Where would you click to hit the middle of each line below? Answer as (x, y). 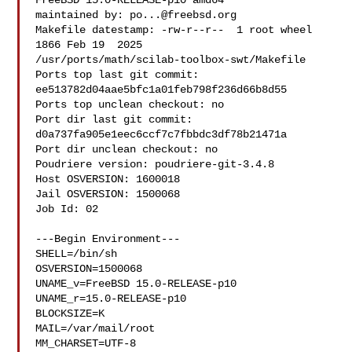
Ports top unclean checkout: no (130, 104)
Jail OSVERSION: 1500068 (108, 194)
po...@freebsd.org (183, 15)
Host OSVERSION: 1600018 (108, 179)
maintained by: (83, 15)
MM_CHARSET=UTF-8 (86, 343)
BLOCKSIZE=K (70, 313)
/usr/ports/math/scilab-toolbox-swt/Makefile (171, 60)
